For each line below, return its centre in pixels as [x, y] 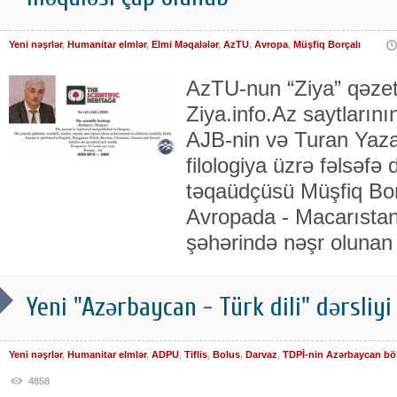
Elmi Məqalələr [185, 45]
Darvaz [261, 355]
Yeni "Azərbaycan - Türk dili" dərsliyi [209, 307]
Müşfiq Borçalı [327, 45]
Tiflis [196, 355]
